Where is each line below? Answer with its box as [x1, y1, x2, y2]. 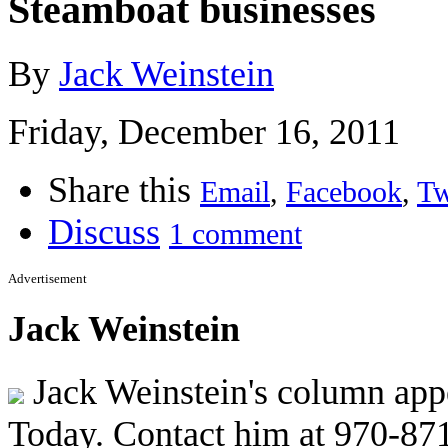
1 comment [169, 216, 302, 251]
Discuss [48, 211, 160, 252]
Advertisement [8, 270, 87, 286]
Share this [48, 169, 191, 210]
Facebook [286, 174, 402, 209]
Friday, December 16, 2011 [8, 111, 400, 152]
